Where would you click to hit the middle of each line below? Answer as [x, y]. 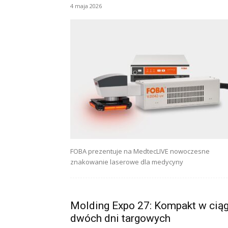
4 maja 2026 [86, 6]
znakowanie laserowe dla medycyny [127, 162]
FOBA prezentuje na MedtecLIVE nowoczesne [140, 151]
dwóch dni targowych [120, 218]
